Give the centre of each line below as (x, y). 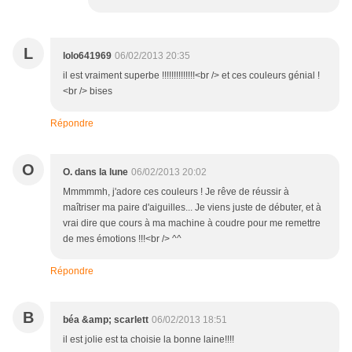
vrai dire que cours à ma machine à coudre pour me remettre (192, 224)
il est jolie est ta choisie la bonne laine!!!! (148, 340)
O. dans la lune (95, 172)
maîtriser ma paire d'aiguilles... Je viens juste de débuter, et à (192, 208)
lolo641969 (87, 56)
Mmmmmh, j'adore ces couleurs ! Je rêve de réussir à (176, 192)
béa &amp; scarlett (106, 320)
